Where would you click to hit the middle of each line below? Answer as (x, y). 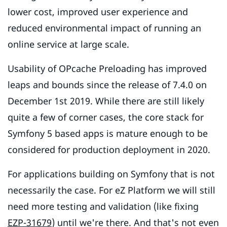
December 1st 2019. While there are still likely (106, 101)
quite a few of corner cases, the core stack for (106, 117)
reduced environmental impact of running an (104, 28)
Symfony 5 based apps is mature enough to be (108, 134)
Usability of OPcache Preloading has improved (107, 69)
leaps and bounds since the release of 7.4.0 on (107, 85)
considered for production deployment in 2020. (109, 150)
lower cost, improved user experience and (98, 12)
